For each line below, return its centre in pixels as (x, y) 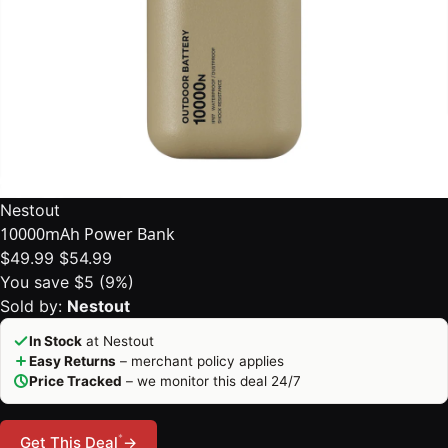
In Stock (55, 341)
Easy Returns (72, 361)
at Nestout (118, 341)
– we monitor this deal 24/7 (211, 381)
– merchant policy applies (200, 361)
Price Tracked (75, 381)
